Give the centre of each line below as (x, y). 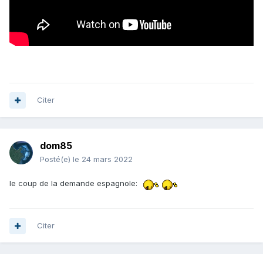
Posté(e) (56, 159)
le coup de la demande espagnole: (75, 183)
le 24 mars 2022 (103, 159)
